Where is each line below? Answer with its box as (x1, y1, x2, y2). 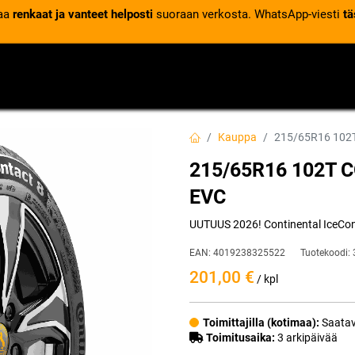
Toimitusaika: (206, 331, 275, 344)
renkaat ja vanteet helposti (12, 7, 153, 21)
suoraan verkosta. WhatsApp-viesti (152, 7, 343, 21)
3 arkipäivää (275, 331, 338, 344)
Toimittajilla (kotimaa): (203, 316, 322, 329)
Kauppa (218, 131, 257, 143)
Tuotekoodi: (300, 247, 353, 258)
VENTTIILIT (16, 65, 77, 79)
